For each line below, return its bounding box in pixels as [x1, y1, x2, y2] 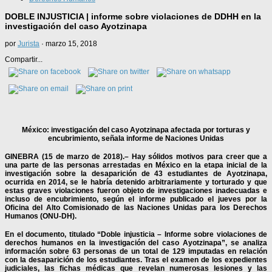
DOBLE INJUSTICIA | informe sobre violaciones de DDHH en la [5, 12, 261, 22]
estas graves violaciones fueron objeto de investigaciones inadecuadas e [5, 186, 267, 195]
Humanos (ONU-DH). [5, 211, 76, 220]
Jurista [18, 39, 39, 49]
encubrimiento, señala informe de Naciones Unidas [48, 134, 224, 143]
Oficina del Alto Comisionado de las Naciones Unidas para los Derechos [5, 203, 267, 212]
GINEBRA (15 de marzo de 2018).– [5, 152, 129, 161]
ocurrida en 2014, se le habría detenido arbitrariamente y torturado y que [5, 177, 267, 186]
